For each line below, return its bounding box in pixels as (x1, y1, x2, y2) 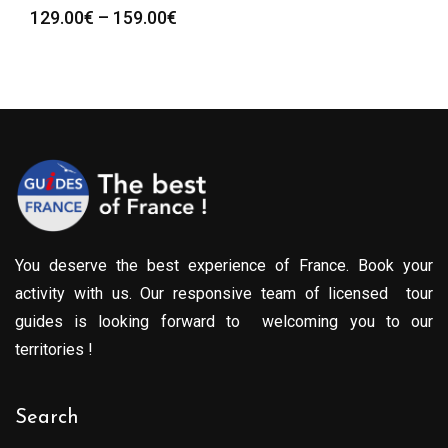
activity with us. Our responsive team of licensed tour (15, 284, 433, 304)
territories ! (15, 340, 93, 360)
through (176, 75, 241, 97)
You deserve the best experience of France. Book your (15, 256, 433, 276)
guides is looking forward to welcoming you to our (15, 312, 433, 332)
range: (176, 29, 227, 51)
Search (15, 408, 79, 429)
